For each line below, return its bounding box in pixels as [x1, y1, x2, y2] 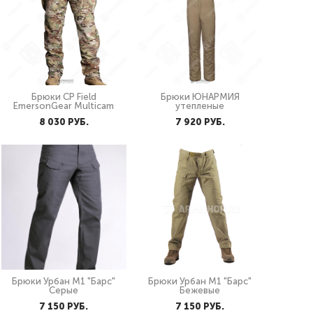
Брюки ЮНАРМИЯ [160, 92, 240, 102]
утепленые [175, 101, 225, 111]
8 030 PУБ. [38, 117, 89, 127]
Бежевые [180, 285, 221, 296]
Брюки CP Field [31, 92, 96, 102]
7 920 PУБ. [175, 117, 225, 127]
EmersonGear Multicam [13, 101, 115, 111]
